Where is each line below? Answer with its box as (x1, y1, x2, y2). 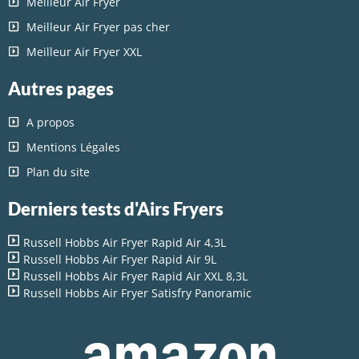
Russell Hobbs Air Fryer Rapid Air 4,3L (23, 234, 226, 250)
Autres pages (8, 77, 114, 99)
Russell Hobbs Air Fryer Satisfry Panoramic (23, 284, 252, 301)
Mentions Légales (26, 139, 120, 155)
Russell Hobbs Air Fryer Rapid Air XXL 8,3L (23, 268, 248, 284)
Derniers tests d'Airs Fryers (8, 197, 224, 220)
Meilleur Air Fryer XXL (26, 43, 142, 59)
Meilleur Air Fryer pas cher (26, 18, 170, 34)
